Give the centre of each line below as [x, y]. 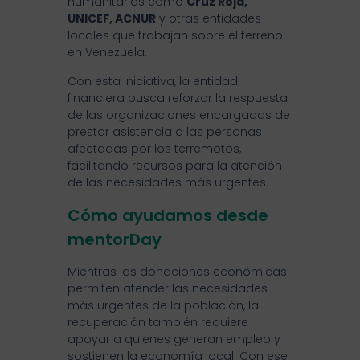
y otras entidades [209, 19]
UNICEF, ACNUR [112, 19]
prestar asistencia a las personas [165, 132]
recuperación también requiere [158, 323]
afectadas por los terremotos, [154, 149]
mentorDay [117, 240]
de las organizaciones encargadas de [179, 115]
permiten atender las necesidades [168, 289]
